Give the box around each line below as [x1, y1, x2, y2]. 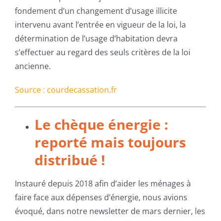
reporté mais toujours [34, 132, 186, 151]
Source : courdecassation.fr [14, 84, 117, 95]
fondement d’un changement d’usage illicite [14, 5, 177, 16]
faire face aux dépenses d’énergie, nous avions [14, 191, 187, 203]
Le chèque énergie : [34, 114, 168, 134]
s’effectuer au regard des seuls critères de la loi [14, 46, 190, 58]
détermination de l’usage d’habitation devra [14, 33, 178, 44]
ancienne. [14, 60, 51, 72]
